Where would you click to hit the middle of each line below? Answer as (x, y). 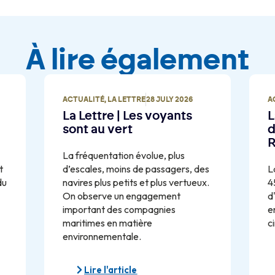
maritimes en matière (108, 223)
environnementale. (102, 237)
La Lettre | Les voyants (128, 116)
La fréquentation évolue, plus (124, 156)
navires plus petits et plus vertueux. (136, 183)
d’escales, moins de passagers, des (136, 169)
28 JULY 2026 (170, 100)
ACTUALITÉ (84, 100)
